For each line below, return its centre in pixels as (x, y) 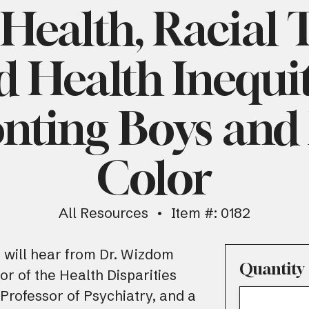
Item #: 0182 (211, 212)
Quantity (272, 268)
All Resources (103, 212)
